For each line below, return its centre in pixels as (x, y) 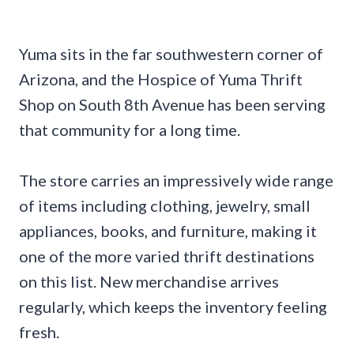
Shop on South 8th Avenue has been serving (172, 104)
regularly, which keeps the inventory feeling (173, 306)
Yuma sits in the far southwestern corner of (171, 53)
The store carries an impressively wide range (176, 180)
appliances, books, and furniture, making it (168, 230)
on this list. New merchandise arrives (149, 281)
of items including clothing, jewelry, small (165, 205)
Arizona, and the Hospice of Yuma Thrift (161, 79)
